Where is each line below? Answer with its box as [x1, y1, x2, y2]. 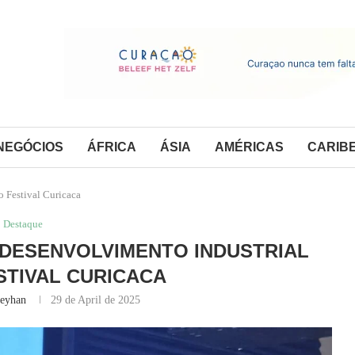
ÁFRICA [87, 139, 136, 154]
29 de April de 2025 [50, 293, 140, 306]
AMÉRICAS [215, 139, 284, 154]
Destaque [2, 217, 43, 230]
